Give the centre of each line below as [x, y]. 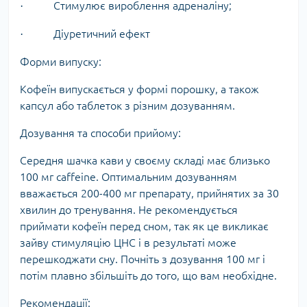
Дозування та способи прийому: [100, 133]
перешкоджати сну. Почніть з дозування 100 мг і [143, 259]
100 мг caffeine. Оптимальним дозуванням [128, 176]
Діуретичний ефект [100, 33]
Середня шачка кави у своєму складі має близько [145, 160]
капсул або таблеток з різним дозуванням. [127, 105]
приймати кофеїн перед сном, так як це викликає [144, 226]
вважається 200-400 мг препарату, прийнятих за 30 [149, 193]
